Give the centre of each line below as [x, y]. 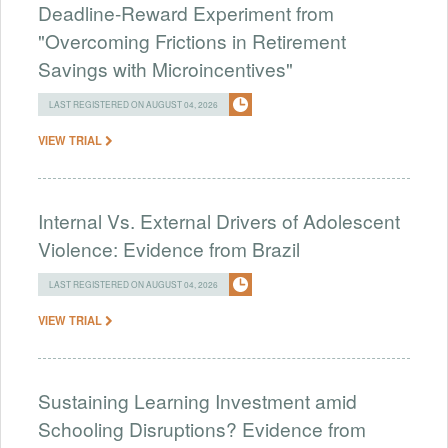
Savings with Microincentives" [165, 68]
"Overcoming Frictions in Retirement [192, 40]
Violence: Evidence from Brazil [169, 248]
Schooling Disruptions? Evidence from [202, 428]
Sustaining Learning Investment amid [197, 400]
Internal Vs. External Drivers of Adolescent [219, 220]
